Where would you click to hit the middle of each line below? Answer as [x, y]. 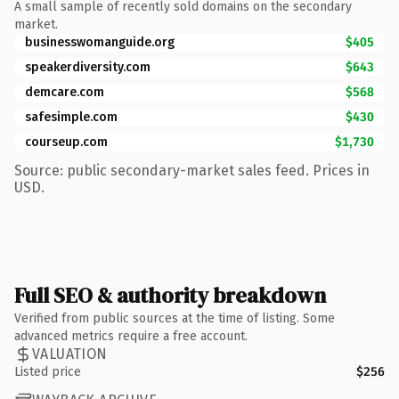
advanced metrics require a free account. [131, 336]
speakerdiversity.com [88, 67]
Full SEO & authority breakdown [170, 295]
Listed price [48, 371]
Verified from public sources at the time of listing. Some [175, 318]
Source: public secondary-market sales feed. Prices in [192, 170]
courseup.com [66, 142]
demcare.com [65, 92]
